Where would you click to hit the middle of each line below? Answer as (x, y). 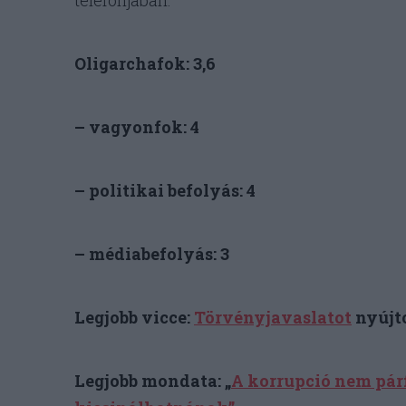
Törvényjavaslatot (273, 318)
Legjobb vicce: (134, 318)
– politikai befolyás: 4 (165, 191)
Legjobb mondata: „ (153, 381)
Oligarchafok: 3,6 (145, 64)
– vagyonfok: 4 (137, 127)
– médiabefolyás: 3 (152, 254)
